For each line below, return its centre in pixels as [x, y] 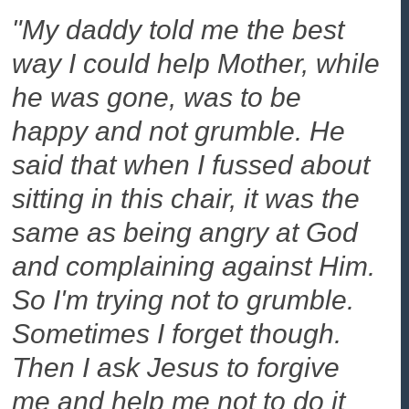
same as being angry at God [185, 233]
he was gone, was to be [157, 98]
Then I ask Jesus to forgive [176, 368]
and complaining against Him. [194, 267]
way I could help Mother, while [196, 64]
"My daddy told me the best [178, 30]
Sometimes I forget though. [177, 334]
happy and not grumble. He [179, 131]
